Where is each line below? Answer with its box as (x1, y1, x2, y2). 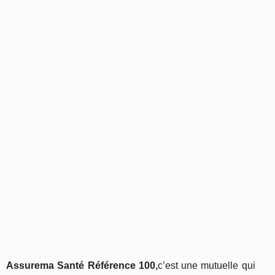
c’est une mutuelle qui (157, 260, 255, 271)
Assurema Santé (6, 260, 85, 271)
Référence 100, (87, 260, 158, 271)
